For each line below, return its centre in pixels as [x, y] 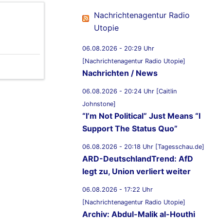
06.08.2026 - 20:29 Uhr [118, 49]
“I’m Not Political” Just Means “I [141, 116]
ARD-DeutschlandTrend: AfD [138, 159]
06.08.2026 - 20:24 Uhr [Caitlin [129, 91]
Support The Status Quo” [130, 129]
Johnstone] [99, 104]
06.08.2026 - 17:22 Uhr [118, 190]
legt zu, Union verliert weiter [136, 172]
